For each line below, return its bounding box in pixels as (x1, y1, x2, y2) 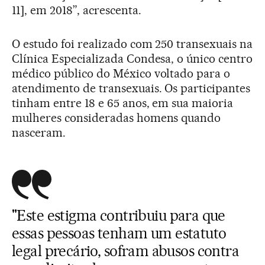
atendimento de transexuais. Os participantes (12, 80, 251, 95)
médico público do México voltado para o (12, 66, 231, 80)
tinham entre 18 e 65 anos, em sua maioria (12, 95, 234, 110)
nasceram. (12, 125, 66, 140)
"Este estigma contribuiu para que (12, 206, 225, 224)
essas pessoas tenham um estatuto (12, 224, 227, 242)
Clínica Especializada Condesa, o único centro (12, 51, 253, 66)
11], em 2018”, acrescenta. (12, 2, 141, 17)
